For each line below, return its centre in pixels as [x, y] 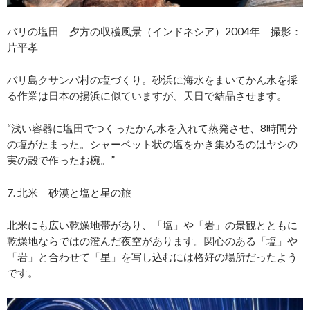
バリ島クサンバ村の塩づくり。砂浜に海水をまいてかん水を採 [152, 80]
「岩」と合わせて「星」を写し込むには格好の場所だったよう [152, 257]
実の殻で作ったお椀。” [61, 160]
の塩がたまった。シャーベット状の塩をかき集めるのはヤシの [152, 144]
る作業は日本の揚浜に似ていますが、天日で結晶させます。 [147, 96]
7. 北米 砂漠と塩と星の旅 [69, 193]
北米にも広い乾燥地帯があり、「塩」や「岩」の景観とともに [152, 225]
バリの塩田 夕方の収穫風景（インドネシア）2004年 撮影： [154, 31]
